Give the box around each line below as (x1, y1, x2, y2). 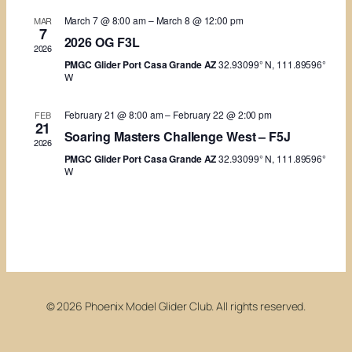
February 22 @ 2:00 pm (173, 108, 273, 121)
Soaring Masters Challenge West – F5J (64, 127, 291, 145)
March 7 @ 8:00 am (64, 13, 146, 27)
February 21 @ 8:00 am (64, 108, 163, 121)
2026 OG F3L (64, 33, 140, 51)
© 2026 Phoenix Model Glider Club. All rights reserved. (46, 299, 306, 313)
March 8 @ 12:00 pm (156, 13, 244, 27)
